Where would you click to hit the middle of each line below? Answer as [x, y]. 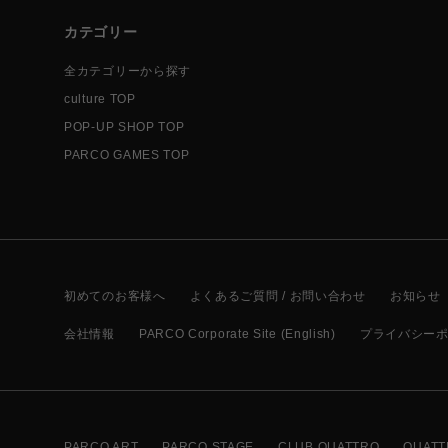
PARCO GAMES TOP [127, 155]
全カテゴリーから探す [127, 71]
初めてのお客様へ [115, 296]
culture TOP [100, 99]
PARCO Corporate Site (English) [237, 334]
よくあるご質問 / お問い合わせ [277, 296]
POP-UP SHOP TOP [124, 127]
